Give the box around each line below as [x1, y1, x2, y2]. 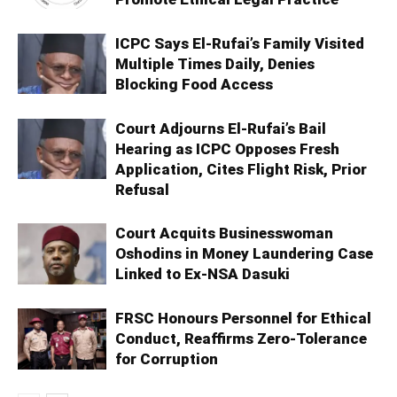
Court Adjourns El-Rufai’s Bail [115, 120, 326, 138]
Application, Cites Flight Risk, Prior [115, 160, 367, 179]
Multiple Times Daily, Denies [115, 55, 315, 74]
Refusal [115, 181, 169, 199]
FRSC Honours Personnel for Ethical [115, 309, 371, 328]
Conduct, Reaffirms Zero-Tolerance [115, 330, 367, 348]
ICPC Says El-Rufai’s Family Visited [115, 35, 364, 53]
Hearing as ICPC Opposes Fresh [115, 140, 339, 159]
